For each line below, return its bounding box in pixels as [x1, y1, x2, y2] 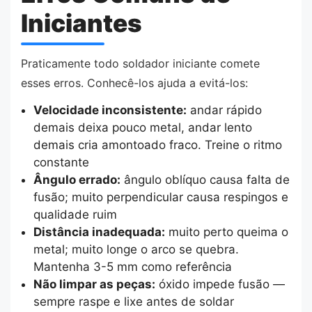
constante [33, 155, 89, 170]
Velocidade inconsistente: [33, 103, 187, 118]
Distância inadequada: [33, 225, 165, 240]
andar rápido [186, 103, 262, 118]
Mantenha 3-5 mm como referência [33, 260, 232, 274]
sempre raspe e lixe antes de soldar [33, 295, 234, 309]
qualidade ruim [33, 208, 117, 222]
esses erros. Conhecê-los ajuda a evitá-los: [21, 75, 248, 90]
